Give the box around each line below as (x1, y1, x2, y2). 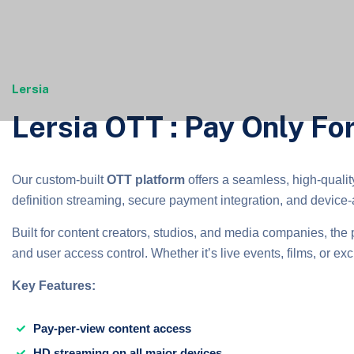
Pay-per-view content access (33, 322, 191, 335)
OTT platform (107, 173, 185, 186)
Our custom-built (12, 173, 107, 186)
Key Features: (12, 279, 96, 292)
